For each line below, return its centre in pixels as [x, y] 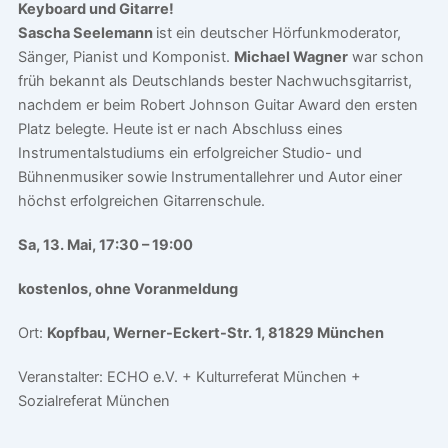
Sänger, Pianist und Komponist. [125, 57]
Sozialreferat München [93, 401]
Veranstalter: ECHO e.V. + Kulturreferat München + [189, 377]
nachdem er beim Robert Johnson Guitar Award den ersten [217, 105]
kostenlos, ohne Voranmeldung [127, 289]
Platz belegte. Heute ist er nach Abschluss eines [180, 129]
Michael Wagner [290, 57]
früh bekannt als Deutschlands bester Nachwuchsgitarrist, [214, 81]
